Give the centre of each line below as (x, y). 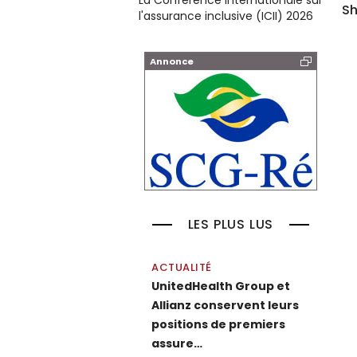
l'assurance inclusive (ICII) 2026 (226, 16)
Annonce (172, 61)
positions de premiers (218, 324)
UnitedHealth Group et (221, 286)
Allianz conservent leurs (225, 305)
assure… (177, 343)
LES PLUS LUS (231, 224)
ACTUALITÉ (182, 267)
